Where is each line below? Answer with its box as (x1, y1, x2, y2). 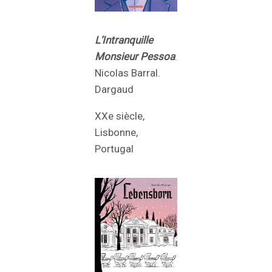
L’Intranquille (95, 34, 153, 47)
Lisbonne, (95, 126, 138, 139)
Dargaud (95, 83, 134, 96)
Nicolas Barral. (95, 67, 160, 80)
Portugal (95, 143, 134, 155)
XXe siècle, (95, 110, 144, 123)
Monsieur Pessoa (95, 50, 175, 63)
